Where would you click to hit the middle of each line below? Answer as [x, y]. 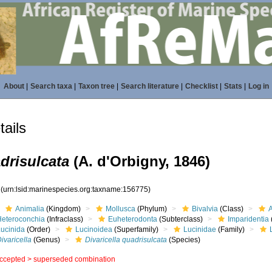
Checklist [201, 86]
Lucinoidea [94, 229]
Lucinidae [200, 229]
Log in [258, 86]
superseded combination [75, 259]
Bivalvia [205, 209]
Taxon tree [96, 86]
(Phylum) [151, 209]
